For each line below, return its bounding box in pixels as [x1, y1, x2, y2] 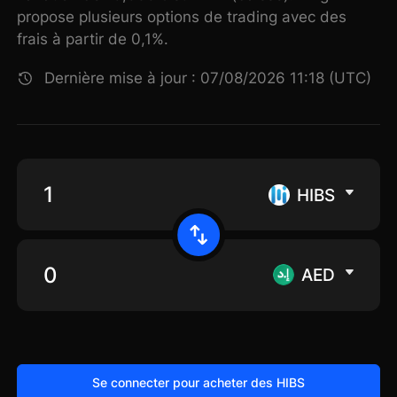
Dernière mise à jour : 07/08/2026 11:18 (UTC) [44, 69, 372, 88]
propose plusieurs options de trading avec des [17, 8, 347, 27]
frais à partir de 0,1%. [17, 30, 169, 49]
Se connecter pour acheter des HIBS [91, 374, 305, 390]
